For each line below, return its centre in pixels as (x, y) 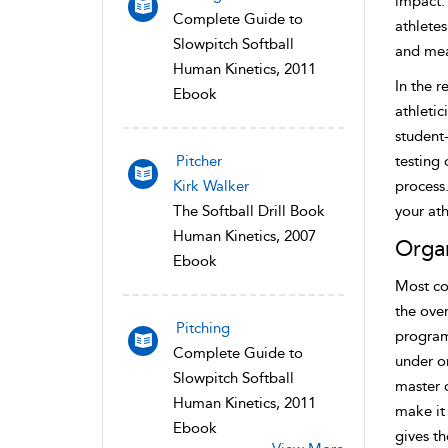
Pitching (203, 327)
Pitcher (199, 160)
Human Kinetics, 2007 (244, 235)
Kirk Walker (211, 185)
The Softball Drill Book (249, 210)
